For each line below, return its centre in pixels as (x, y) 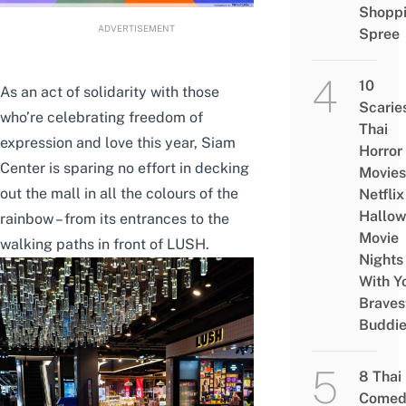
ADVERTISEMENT (136, 28)
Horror (380, 151)
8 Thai (380, 377)
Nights (381, 260)
